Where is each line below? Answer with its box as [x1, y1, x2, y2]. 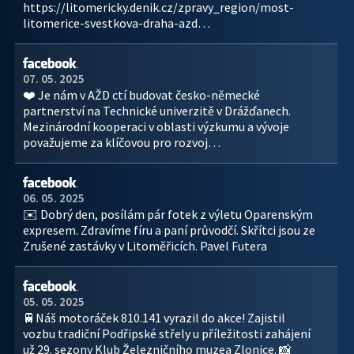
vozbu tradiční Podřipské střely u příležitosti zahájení [23, 326, 311, 341]
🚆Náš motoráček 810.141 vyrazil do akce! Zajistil [23, 310, 285, 326]
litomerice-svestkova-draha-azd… [23, 15, 210, 31]
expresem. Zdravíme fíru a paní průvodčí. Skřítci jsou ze [23, 222, 315, 238]
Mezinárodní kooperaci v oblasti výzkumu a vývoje [23, 119, 289, 134]
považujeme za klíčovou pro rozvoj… [23, 134, 220, 150]
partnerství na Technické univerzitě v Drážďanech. [23, 103, 291, 119]
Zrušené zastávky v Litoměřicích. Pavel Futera [23, 238, 267, 254]
